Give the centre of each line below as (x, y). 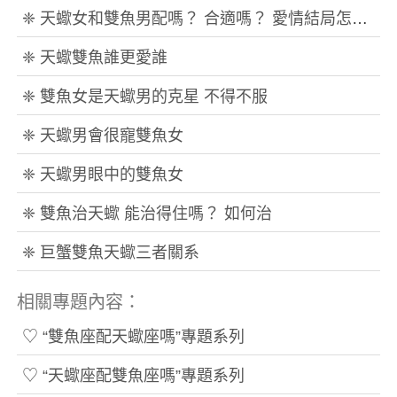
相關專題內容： (78, 302)
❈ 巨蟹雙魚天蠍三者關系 (110, 253)
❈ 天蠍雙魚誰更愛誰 (94, 58)
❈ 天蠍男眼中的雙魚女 (102, 175)
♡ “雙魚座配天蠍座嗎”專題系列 (133, 337)
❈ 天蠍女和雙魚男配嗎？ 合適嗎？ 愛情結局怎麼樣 (359, 19)
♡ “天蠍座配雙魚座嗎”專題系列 (133, 376)
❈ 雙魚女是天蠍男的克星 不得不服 (144, 97)
